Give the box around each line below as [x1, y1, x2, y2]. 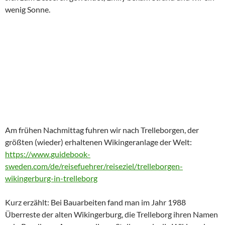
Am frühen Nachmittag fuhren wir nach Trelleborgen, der [5, 125, 199, 135]
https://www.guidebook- [5, 149, 90, 159]
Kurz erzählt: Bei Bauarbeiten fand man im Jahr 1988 [5, 197, 186, 207]
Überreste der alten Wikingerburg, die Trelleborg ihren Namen [5, 209, 218, 219]
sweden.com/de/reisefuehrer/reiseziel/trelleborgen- [5, 161, 183, 171]
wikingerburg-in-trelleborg [5, 173, 97, 183]
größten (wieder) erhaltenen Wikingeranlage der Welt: [5, 137, 192, 147]
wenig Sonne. [5, 5, 50, 14]
